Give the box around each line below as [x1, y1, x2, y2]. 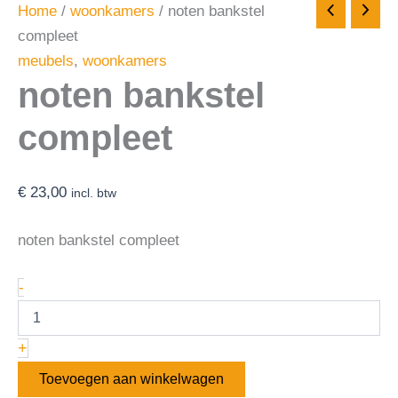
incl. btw [71, 187, 116, 201]
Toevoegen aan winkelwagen [39, 371, 224, 387]
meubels [18, 52, 74, 70]
